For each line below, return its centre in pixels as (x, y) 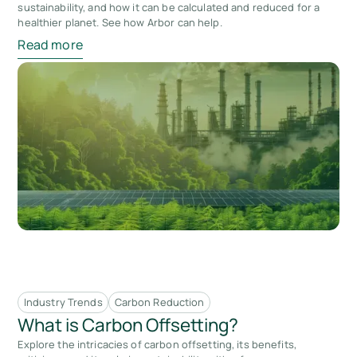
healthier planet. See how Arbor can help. (120, 22)
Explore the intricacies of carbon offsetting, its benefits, (157, 345)
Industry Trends (63, 302)
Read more (50, 45)
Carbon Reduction (159, 302)
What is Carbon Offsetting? (128, 325)
